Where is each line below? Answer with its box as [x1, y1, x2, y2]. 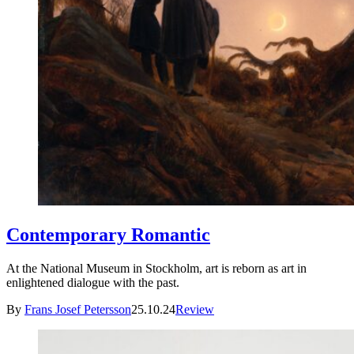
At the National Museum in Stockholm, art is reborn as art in [6, 261, 307, 275]
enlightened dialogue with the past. [6, 275, 179, 289]
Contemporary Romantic [6, 224, 210, 246]
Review [175, 302, 214, 316]
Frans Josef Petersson [24, 302, 131, 316]
